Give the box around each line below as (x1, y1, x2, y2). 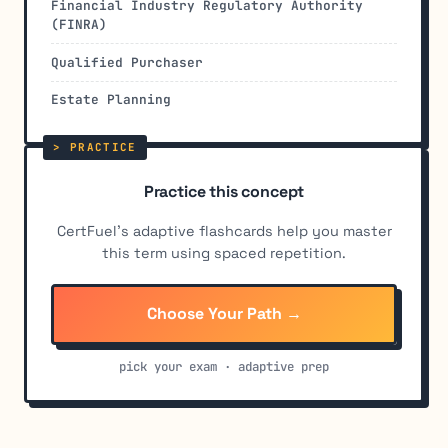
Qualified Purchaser (51, 53, 203, 71)
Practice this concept (143, 181, 305, 203)
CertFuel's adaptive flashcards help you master (56, 222, 392, 241)
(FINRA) (51, 16, 107, 34)
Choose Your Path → (146, 303, 302, 325)
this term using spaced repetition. (102, 244, 346, 263)
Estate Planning (51, 91, 171, 109)
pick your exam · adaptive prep (119, 357, 329, 375)
